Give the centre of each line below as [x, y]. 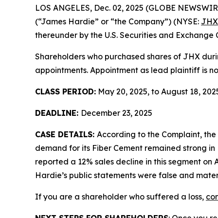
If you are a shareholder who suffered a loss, [120, 197]
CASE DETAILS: [66, 134]
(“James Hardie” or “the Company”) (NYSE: [118, 21]
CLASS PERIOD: [65, 91]
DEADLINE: [58, 113]
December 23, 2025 [117, 113]
